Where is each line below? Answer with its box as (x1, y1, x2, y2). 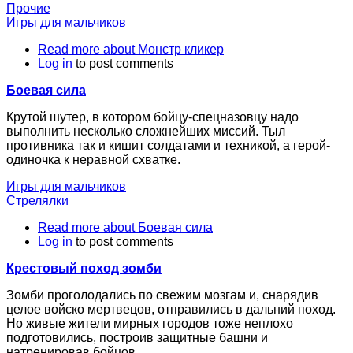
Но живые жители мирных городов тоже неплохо (6, 316, 293, 330)
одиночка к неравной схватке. (6, 152, 180, 166)
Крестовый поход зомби (6, 261, 162, 275)
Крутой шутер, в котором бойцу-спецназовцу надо (6, 110, 299, 124)
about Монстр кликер (100, 42, 224, 56)
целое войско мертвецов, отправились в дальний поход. (6, 302, 336, 316)
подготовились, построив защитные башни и (6, 330, 268, 344)
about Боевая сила (100, 220, 213, 234)
